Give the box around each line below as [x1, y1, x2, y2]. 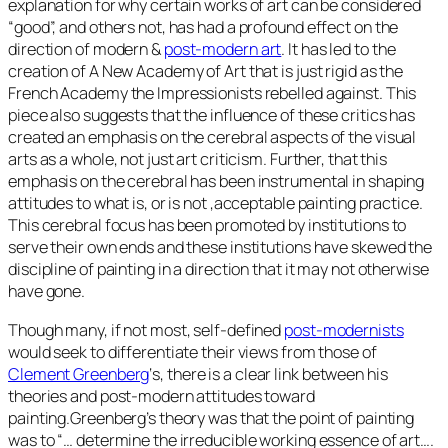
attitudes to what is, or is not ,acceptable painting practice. [8, 192, 423, 215]
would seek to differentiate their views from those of [8, 340, 377, 363]
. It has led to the [281, 38, 396, 61]
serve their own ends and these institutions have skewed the [8, 236, 433, 259]
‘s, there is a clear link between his [149, 362, 388, 385]
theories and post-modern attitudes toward [8, 384, 315, 407]
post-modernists [284, 318, 404, 341]
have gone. [8, 280, 86, 303]
